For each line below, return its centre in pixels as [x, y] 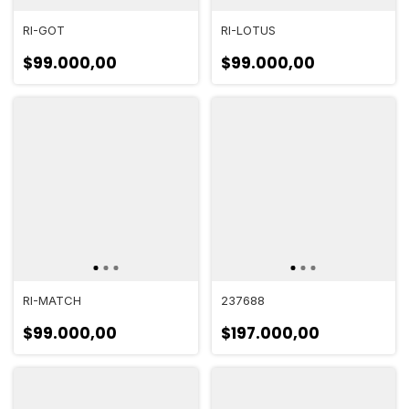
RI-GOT [44, 30]
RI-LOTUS [248, 30]
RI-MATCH [52, 300]
